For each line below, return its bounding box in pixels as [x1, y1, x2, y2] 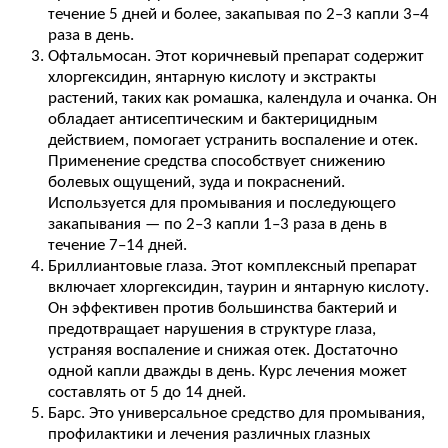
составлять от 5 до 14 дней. [48, 383, 246, 401]
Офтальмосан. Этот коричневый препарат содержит [48, 47, 424, 65]
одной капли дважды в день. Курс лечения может [48, 362, 407, 380]
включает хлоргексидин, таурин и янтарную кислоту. [48, 278, 429, 296]
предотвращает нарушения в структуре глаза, [48, 320, 376, 338]
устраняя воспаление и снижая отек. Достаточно [48, 341, 398, 359]
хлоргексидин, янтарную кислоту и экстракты [48, 68, 376, 86]
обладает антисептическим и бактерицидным [48, 110, 378, 128]
